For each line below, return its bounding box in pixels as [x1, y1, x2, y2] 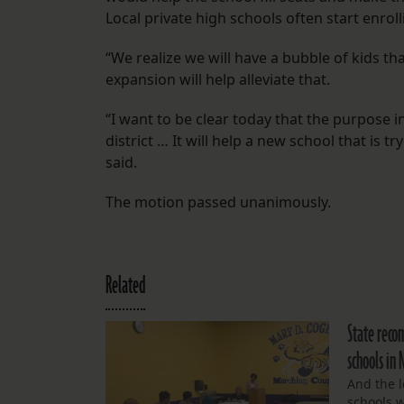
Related [106, 270, 145, 303]
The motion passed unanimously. [106, 192, 331, 213]
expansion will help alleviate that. [106, 69, 330, 90]
